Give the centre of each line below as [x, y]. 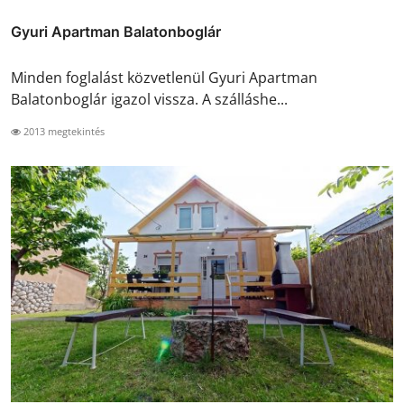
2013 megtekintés [63, 131]
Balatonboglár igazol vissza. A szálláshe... [149, 99]
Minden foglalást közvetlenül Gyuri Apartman [164, 77]
